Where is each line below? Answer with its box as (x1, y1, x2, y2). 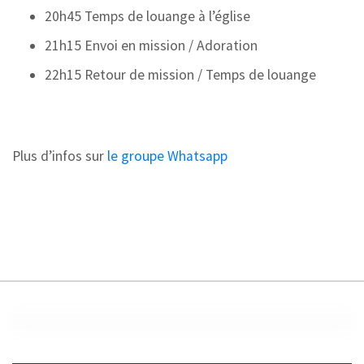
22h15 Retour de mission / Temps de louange (45, 65, 316, 84)
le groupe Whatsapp (107, 146, 227, 165)
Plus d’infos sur (12, 146, 107, 165)
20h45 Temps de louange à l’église (45, 6, 250, 25)
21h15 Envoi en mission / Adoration (45, 36, 258, 54)
